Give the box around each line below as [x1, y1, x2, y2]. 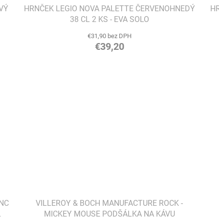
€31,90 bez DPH [87, 32, 131, 40]
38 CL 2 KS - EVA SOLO [69, 14, 149, 24]
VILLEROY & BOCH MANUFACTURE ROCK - [36, 198, 183, 208]
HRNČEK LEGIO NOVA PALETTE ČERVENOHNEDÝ [23, 3, 195, 13]
